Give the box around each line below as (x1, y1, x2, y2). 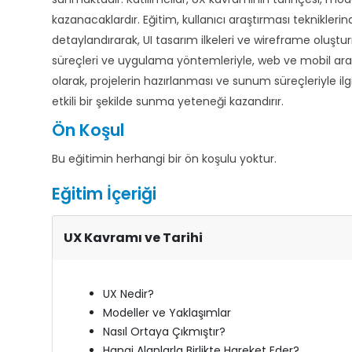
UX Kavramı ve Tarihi (64, 229, 203, 247)
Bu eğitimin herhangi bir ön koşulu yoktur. (52, 151, 277, 167)
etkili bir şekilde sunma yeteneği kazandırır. (52, 93, 284, 109)
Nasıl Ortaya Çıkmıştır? (103, 324, 225, 339)
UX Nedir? (103, 286, 154, 302)
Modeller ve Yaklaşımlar (103, 305, 231, 321)
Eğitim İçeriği (52, 182, 156, 205)
